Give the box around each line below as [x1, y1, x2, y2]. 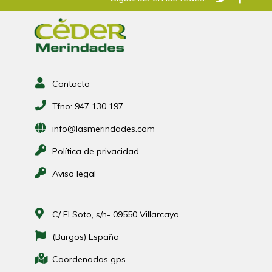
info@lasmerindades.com [52, 123, 155, 134]
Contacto [52, 78, 90, 89]
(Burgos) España [52, 231, 120, 242]
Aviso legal [52, 168, 97, 179]
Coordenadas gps [52, 253, 126, 265]
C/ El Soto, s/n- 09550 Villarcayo [52, 208, 180, 220]
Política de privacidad [52, 145, 140, 157]
